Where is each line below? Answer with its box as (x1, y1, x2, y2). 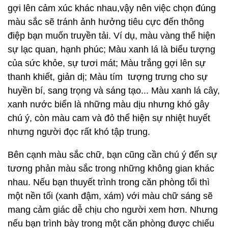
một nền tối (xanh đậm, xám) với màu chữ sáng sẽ (8, 191, 213, 201)
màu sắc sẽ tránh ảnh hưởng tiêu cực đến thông (8, 17, 204, 27)
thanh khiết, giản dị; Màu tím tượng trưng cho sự (8, 72, 208, 82)
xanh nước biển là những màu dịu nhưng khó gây (8, 99, 209, 109)
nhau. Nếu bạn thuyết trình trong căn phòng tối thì (8, 177, 210, 187)
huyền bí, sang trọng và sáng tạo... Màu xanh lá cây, (8, 85, 220, 96)
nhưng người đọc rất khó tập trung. (8, 127, 150, 137)
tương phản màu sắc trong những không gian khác (8, 163, 214, 174)
